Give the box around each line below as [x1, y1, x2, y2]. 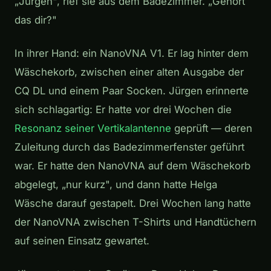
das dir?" [15, 14, 57, 27]
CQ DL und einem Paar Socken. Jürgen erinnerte [15, 85, 249, 97]
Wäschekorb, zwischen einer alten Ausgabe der [15, 66, 244, 79]
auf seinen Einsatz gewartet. [15, 235, 149, 247]
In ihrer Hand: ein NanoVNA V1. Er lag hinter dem [15, 47, 249, 60]
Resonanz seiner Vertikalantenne [15, 122, 171, 135]
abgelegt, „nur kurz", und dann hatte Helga [15, 178, 217, 191]
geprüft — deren [171, 122, 252, 135]
